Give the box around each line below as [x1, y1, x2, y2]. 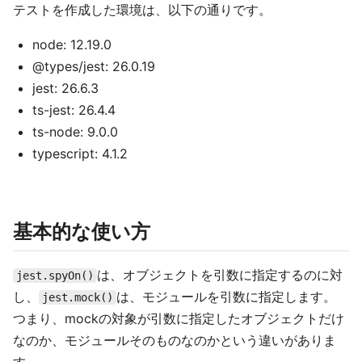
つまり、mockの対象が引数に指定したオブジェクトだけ [13, 310, 344, 326]
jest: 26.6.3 [32, 80, 99, 96]
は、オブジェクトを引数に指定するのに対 [97, 267, 343, 283]
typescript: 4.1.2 [32, 145, 128, 162]
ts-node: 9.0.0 [32, 124, 118, 140]
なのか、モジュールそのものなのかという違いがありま [13, 332, 336, 348]
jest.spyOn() [16, 269, 94, 282]
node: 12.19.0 [32, 36, 112, 53]
